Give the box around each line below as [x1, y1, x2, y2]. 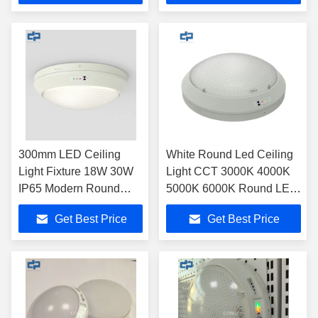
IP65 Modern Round [18, 182, 120, 194]
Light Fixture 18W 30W [18, 165, 133, 177]
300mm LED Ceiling [18, 148, 121, 160]
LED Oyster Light [18, 199, 104, 212]
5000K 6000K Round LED [166, 182, 298, 194]
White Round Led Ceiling [166, 148, 293, 160]
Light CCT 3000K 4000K [166, 165, 290, 177]
